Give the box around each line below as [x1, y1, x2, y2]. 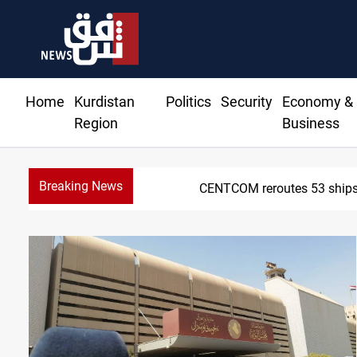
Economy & [281, 93, 353, 111]
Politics [165, 93, 211, 111]
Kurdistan [74, 93, 135, 111]
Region [74, 115, 118, 132]
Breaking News [39, 178, 123, 194]
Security [220, 93, 273, 111]
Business [281, 115, 339, 132]
